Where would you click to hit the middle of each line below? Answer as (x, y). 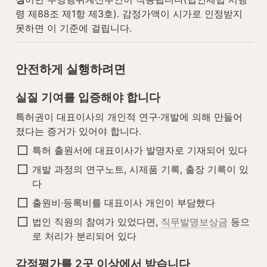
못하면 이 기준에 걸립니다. (74, 28)
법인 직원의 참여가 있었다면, (97, 221)
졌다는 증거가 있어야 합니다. (78, 131)
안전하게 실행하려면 (71, 69)
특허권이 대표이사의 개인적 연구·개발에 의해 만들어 (129, 117)
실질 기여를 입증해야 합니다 (88, 97)
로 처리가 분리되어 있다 (84, 236)
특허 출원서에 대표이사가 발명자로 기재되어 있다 (140, 150)
